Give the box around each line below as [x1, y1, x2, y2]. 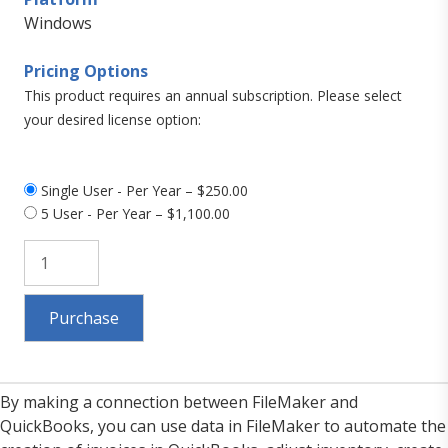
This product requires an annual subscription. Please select [24, 86, 402, 106]
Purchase [49, 307, 119, 330]
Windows [24, 12, 92, 35]
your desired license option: [24, 110, 201, 130]
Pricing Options [24, 60, 148, 83]
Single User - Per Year [41, 181, 181, 201]
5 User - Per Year [41, 204, 151, 224]
